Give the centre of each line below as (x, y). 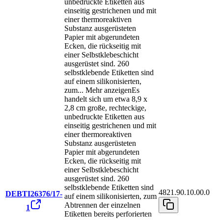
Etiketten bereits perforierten (108, 214)
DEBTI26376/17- (34, 194)
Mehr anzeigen (109, 90)
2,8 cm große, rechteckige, (105, 108)
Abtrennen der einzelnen (102, 205)
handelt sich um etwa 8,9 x (106, 99)
